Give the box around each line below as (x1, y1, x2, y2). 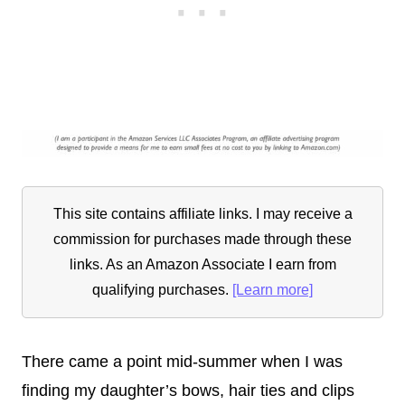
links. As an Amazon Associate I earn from (69, 257, 336, 273)
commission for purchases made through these (53, 231, 352, 248)
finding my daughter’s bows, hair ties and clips (22, 381, 354, 400)
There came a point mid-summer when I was (22, 353, 343, 372)
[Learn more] (232, 282, 313, 298)
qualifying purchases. (92, 282, 232, 298)
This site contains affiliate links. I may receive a (52, 206, 353, 222)
